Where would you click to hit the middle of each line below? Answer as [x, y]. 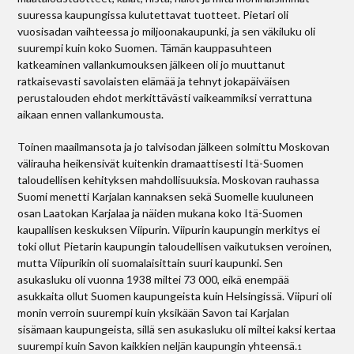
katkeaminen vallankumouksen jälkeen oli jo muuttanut [152, 64]
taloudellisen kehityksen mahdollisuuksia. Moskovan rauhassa [169, 180]
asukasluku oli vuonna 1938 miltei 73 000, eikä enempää [154, 279]
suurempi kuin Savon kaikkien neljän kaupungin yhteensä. [158, 346]
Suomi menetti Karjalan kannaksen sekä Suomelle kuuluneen [166, 196]
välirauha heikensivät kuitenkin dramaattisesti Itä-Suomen [161, 163]
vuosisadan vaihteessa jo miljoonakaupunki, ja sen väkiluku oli [167, 31]
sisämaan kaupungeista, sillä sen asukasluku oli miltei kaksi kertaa [177, 329]
